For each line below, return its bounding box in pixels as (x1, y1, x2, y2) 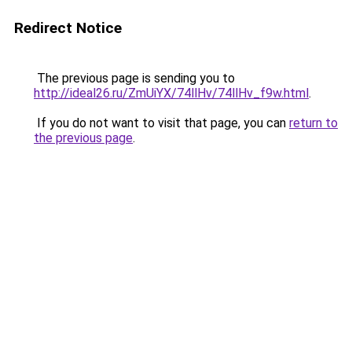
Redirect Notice (14, 19, 122, 37)
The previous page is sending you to (34, 71, 235, 86)
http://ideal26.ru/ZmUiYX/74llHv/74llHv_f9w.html (34, 86, 309, 101)
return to (289, 115, 338, 130)
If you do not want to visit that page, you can (34, 115, 289, 130)
